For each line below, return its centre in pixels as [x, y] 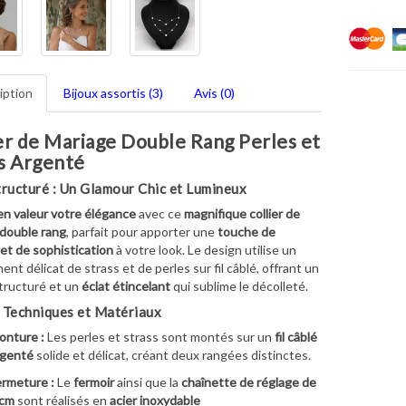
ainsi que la [147, 382]
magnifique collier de [242, 213]
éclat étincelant [126, 285]
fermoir [93, 382]
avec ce [159, 213]
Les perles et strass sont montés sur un [159, 336]
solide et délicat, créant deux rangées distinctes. [172, 354]
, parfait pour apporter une [141, 231]
